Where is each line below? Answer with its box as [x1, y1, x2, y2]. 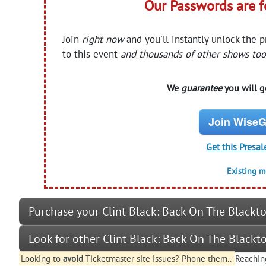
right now [82, 32, 124, 46]
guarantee [180, 81, 222, 94]
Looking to [20, 252, 63, 264]
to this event [62, 47, 121, 61]
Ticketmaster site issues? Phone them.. [83, 252, 233, 264]
